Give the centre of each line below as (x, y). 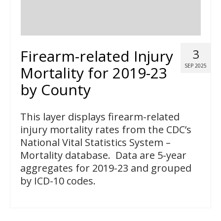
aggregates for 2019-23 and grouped (106, 168)
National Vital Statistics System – (95, 143)
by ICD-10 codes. (58, 181)
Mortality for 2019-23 (94, 73)
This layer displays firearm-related (100, 117)
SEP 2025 (196, 66)
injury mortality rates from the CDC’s (106, 130)
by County (55, 90)
